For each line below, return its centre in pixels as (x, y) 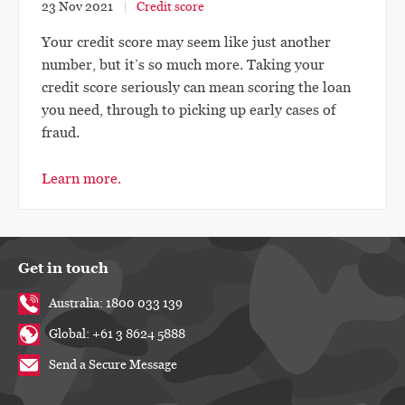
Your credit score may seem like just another (186, 43)
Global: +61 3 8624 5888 (117, 335)
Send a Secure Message (113, 366)
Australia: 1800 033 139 (116, 304)
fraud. (61, 133)
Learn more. (81, 179)
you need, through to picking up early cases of (188, 111)
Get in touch (63, 268)
